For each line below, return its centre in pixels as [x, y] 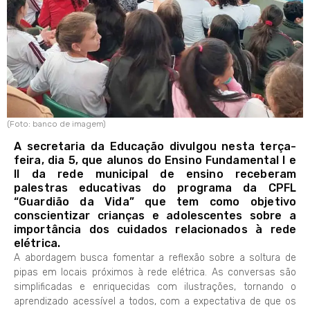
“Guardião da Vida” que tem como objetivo [155, 202]
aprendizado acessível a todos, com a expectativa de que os [155, 302]
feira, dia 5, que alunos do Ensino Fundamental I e [155, 161]
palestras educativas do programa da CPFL [155, 188]
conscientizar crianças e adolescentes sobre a [155, 216]
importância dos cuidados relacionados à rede [155, 230]
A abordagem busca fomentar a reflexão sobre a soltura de [155, 258]
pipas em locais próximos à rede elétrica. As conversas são [155, 273]
